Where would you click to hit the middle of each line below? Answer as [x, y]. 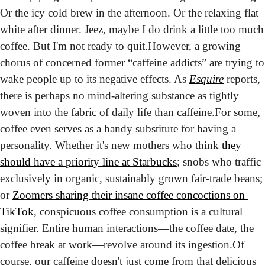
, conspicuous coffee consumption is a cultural [138, 212]
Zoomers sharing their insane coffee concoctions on [129, 195]
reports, [242, 79]
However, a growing [194, 46]
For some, [237, 112]
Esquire [206, 79]
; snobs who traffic [219, 162]
